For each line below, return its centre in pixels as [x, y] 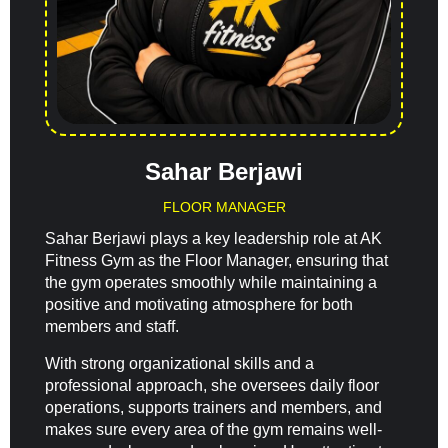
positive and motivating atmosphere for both [199, 305]
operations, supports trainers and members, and [213, 407]
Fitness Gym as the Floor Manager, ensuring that [216, 261]
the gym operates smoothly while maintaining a [211, 283]
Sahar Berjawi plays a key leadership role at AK [213, 239]
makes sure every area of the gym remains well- [213, 429]
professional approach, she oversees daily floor [212, 385]
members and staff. [112, 327]
